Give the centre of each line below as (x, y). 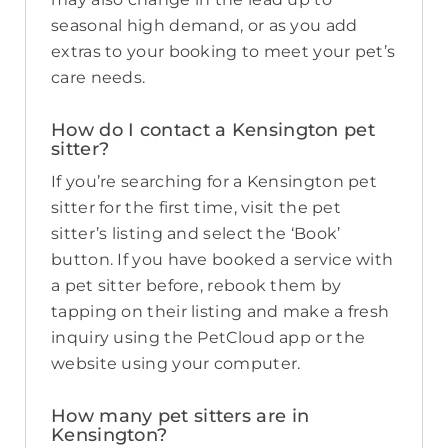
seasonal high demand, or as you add (204, 26)
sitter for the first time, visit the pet (196, 208)
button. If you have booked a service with (222, 260)
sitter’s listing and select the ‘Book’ (196, 234)
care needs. (98, 78)
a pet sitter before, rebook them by (196, 286)
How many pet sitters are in (180, 416)
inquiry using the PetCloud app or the (208, 338)
